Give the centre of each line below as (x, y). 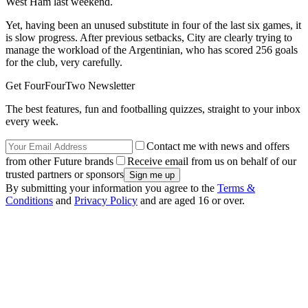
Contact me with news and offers (218, 146)
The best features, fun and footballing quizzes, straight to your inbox (153, 109)
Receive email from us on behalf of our (212, 162)
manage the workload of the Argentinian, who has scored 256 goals (152, 50)
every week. (32, 122)
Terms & (236, 188)
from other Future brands (59, 162)
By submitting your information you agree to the (111, 188)
